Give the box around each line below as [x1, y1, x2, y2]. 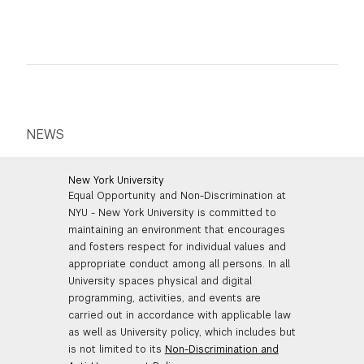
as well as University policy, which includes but [67, 325, 296, 339]
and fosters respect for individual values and [67, 240, 286, 253]
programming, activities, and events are [67, 291, 261, 305]
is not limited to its [67, 342, 165, 356]
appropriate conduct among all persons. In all [67, 257, 290, 271]
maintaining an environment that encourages [67, 223, 285, 236]
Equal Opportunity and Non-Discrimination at [67, 188, 286, 202]
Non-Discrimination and [164, 342, 279, 356]
